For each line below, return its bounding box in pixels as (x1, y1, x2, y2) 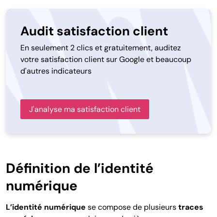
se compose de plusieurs (86, 201, 178, 212)
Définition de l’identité (6, 159, 154, 177)
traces (178, 201, 203, 212)
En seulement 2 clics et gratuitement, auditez (20, 42, 181, 53)
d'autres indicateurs (20, 65, 92, 76)
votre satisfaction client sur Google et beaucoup (20, 54, 191, 64)
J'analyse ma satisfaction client (29, 104, 140, 114)
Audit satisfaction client (20, 22, 168, 39)
